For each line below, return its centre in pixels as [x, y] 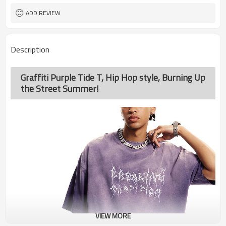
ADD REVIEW [43, 13]
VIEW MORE [113, 216]
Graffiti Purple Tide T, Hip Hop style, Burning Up [113, 77]
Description [30, 49]
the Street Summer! [60, 89]
